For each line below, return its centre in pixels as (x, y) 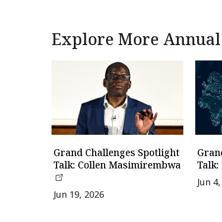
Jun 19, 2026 (79, 194)
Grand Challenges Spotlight (116, 153)
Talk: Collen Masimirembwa (117, 165)
